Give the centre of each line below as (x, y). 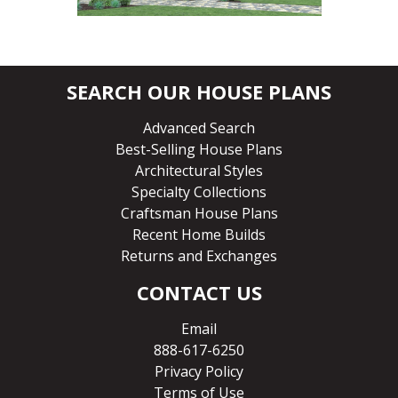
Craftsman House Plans (199, 214)
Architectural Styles (199, 171)
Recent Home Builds (199, 235)
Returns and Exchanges (199, 256)
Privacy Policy (199, 372)
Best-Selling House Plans (199, 150)
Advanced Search (199, 128)
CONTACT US (199, 293)
